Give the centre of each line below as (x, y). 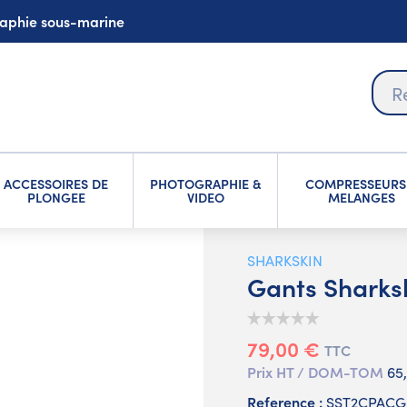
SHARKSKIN (285, 261)
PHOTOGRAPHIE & (205, 184)
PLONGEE (56, 198)
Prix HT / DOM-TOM (317, 372)
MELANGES (362, 198)
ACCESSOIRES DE (56, 184)
